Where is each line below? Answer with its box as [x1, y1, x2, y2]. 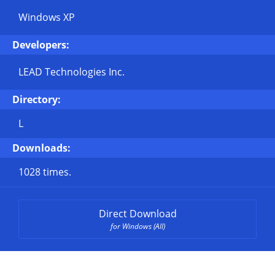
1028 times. [18, 165, 71, 179]
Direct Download [98, 207, 177, 220]
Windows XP [18, 10, 75, 24]
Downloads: [12, 141, 71, 155]
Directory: [12, 93, 61, 106]
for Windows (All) [110, 221, 165, 231]
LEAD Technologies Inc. [18, 65, 125, 79]
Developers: [12, 38, 69, 52]
